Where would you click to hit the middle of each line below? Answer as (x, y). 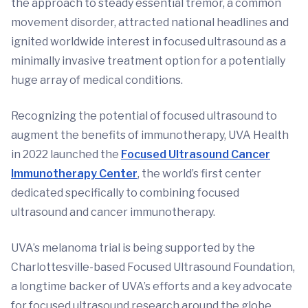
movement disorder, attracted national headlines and (150, 22)
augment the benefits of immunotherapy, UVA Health (150, 135)
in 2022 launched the (66, 154)
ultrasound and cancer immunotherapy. (113, 212)
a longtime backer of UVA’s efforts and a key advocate (152, 286)
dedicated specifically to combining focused (125, 192)
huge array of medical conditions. (97, 80)
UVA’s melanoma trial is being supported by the (133, 247)
